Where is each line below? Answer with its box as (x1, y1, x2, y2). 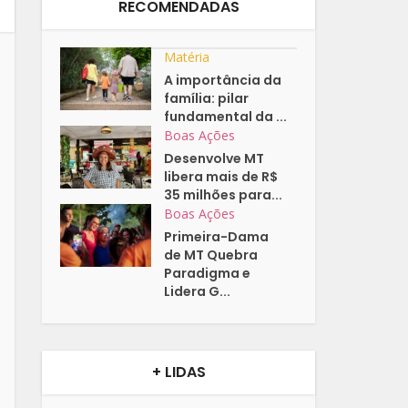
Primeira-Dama (164, 228, 270, 247)
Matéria (164, 48, 210, 66)
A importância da (164, 71, 282, 90)
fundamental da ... (164, 107, 288, 127)
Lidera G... (164, 282, 231, 301)
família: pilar (164, 89, 250, 108)
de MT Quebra (164, 246, 259, 265)
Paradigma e (164, 264, 251, 283)
